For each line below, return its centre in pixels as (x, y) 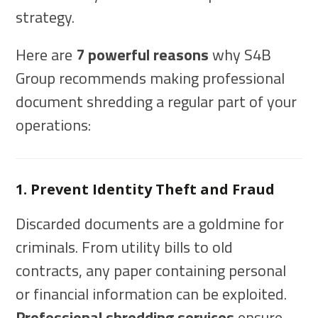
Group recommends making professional (150, 78)
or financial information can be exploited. (152, 294)
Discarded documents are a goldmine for (150, 224)
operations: (54, 125)
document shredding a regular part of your (157, 102)
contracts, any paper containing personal (151, 271)
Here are (46, 55)
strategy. (45, 17)
